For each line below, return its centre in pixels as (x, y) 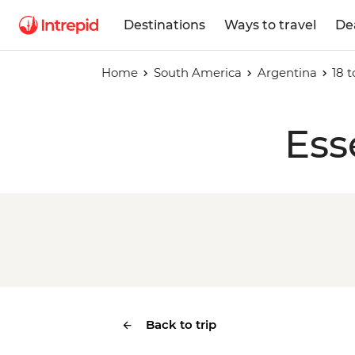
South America (197, 73)
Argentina (287, 73)
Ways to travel (270, 25)
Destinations (164, 25)
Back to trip (181, 324)
